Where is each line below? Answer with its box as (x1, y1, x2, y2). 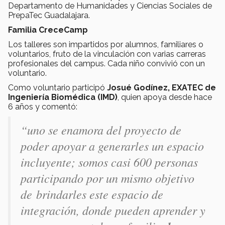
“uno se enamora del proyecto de (21, 121, 181, 138)
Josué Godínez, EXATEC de (107, 82, 216, 92)
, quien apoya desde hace (118, 92, 212, 102)
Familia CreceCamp (8, 25, 88, 35)
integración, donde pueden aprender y (21, 201, 205, 218)
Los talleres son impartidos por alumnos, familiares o (8, 39, 203, 49)
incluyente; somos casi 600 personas (21, 153, 198, 170)
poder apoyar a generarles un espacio (21, 137, 204, 154)
